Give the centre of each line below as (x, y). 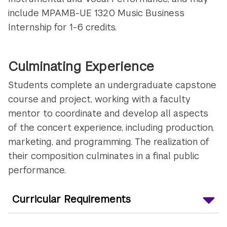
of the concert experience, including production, (111, 127)
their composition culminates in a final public (104, 156)
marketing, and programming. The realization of (109, 141)
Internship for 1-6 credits (62, 27)
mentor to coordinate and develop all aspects (108, 113)
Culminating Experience (83, 67)
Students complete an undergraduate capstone (112, 85)
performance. (37, 170)
